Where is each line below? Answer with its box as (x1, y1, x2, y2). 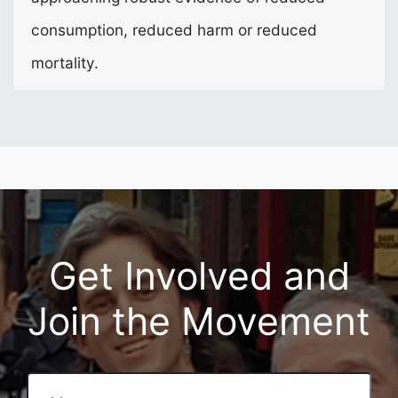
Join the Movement (28, 298, 370, 344)
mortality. (31, 52, 99, 72)
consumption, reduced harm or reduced (31, 20, 317, 39)
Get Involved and (48, 252, 350, 298)
